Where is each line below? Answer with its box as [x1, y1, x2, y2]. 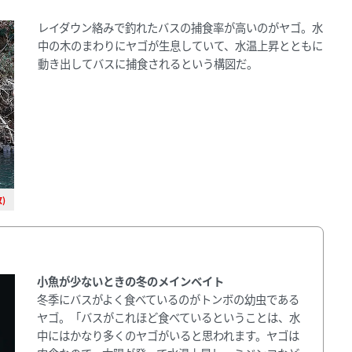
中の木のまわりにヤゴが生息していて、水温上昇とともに [38, 36, 324, 53]
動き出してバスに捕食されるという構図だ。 [38, 54, 258, 71]
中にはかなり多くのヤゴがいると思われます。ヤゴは [37, 326, 300, 343]
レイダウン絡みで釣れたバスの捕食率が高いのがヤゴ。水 [38, 18, 324, 35]
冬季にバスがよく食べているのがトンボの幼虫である [37, 290, 300, 307]
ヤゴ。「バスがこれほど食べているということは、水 [37, 308, 301, 325]
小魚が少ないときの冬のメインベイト [37, 272, 225, 289]
